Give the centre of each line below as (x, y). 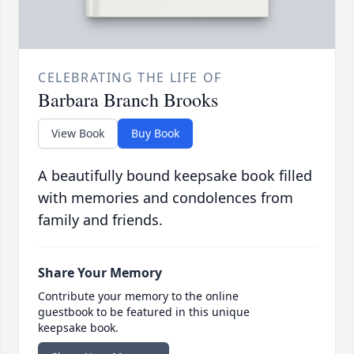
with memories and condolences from (166, 198)
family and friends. (100, 220)
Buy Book (155, 134)
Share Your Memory (100, 273)
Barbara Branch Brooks (128, 100)
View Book (78, 134)
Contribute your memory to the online (138, 296)
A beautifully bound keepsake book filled (175, 176)
